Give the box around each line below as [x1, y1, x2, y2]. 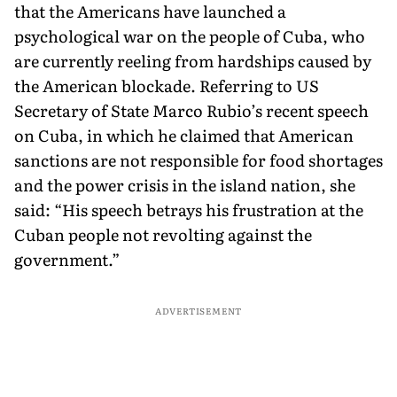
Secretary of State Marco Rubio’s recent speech [14, 97, 369, 122]
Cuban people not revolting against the [14, 222, 312, 246]
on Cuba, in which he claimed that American [14, 122, 354, 147]
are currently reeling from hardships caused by [14, 48, 371, 73]
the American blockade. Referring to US [14, 73, 319, 97]
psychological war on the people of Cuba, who [14, 23, 365, 48]
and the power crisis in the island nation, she [14, 172, 355, 197]
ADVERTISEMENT [154, 303, 243, 317]
